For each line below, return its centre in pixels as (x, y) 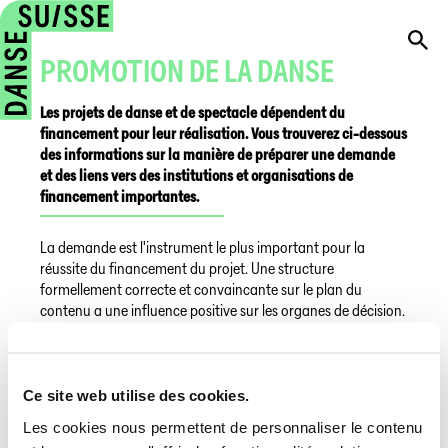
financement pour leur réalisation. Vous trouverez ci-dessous (223, 133)
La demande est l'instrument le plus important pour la (202, 247)
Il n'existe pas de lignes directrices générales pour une (200, 331)
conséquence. (82, 415)
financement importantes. (119, 196)
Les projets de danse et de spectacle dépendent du (192, 112)
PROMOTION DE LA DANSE (187, 71)
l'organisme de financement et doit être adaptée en (195, 394)
